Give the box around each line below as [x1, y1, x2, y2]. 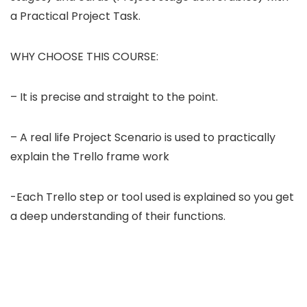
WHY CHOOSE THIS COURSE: [10, 48, 158, 64]
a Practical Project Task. [10, 8, 140, 24]
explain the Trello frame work [10, 148, 169, 164]
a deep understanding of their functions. [10, 208, 225, 224]
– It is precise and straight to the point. [10, 88, 218, 105]
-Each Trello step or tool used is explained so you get [10, 188, 294, 205]
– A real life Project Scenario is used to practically [10, 129, 275, 145]
